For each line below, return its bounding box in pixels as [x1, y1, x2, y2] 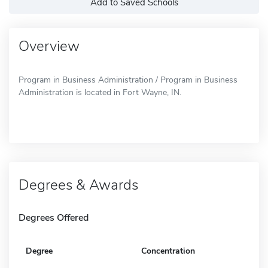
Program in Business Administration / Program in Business [19, 74, 237, 86]
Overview [19, 36, 80, 56]
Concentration [141, 245, 195, 257]
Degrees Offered [19, 211, 89, 224]
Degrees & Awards [19, 175, 138, 194]
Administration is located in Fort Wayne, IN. [19, 86, 181, 98]
